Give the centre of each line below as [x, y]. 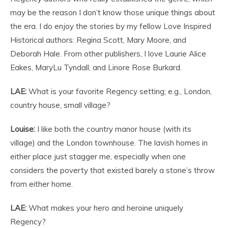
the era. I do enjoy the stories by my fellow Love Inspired [111, 26]
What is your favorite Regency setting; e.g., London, [119, 91]
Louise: [23, 129]
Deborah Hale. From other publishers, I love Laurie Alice [108, 53]
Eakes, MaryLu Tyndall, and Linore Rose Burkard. [96, 67]
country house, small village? [60, 105]
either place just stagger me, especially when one [98, 156]
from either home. [41, 184]
